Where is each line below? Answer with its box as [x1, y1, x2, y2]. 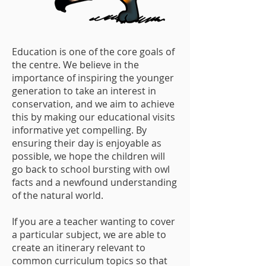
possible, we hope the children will [12, 150, 165, 163]
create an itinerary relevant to [12, 241, 145, 254]
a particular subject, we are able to [12, 228, 166, 241]
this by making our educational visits [12, 110, 175, 123]
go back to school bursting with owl [12, 163, 170, 176]
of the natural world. [12, 189, 103, 202]
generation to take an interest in [12, 84, 156, 97]
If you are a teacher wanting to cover [12, 215, 175, 228]
